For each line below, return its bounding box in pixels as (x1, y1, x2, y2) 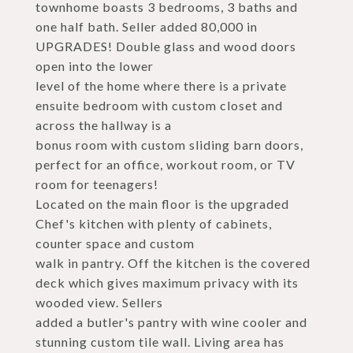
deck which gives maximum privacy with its (35, 275, 299, 290)
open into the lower (35, 58, 154, 73)
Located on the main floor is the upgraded (35, 196, 289, 211)
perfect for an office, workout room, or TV (35, 157, 295, 172)
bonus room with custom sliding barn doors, (35, 137, 303, 152)
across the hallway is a (35, 117, 172, 132)
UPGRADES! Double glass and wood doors (35, 39, 296, 54)
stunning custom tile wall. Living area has (35, 334, 284, 349)
